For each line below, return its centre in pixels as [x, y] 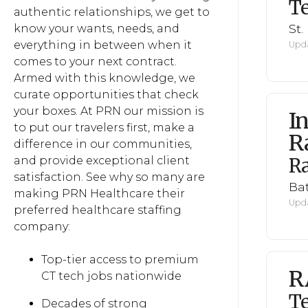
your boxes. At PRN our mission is [109, 111]
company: [42, 227]
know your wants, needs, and [97, 29]
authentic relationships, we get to [112, 12]
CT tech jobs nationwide [111, 276]
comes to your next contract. [95, 62]
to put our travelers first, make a [104, 128]
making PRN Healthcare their [99, 194]
